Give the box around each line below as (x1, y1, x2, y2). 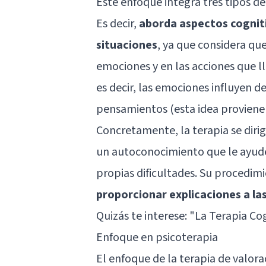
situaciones (96, 36, 157, 53)
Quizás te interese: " (96, 207, 195, 224)
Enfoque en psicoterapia (96, 229, 218, 246)
